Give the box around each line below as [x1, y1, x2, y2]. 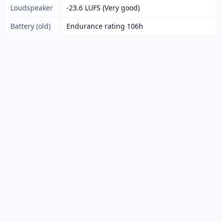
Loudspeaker [10, 3, 53, 12]
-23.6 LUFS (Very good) [66, 3, 140, 12]
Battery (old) [10, 21, 51, 31]
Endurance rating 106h [66, 21, 143, 31]
